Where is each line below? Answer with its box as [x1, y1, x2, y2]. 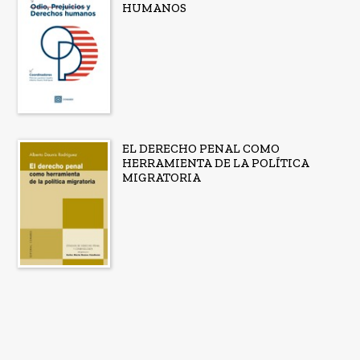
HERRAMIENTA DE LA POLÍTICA [121, 155, 309, 170]
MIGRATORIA [121, 170, 201, 185]
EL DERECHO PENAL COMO [121, 141, 280, 156]
